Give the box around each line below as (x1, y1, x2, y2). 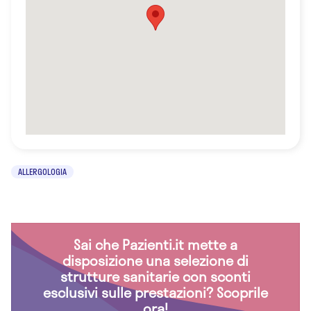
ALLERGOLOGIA (18, 165, 67, 178)
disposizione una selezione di (62, 249, 249, 271)
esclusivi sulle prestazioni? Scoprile (43, 281, 268, 303)
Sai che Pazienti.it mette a (74, 233, 237, 255)
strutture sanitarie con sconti (60, 265, 251, 287)
